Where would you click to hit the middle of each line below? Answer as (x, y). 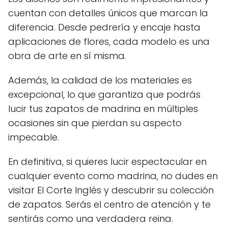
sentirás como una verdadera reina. (91, 219)
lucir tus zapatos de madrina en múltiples (103, 109)
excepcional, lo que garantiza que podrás (104, 95)
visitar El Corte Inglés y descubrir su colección (111, 190)
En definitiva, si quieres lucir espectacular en (107, 162)
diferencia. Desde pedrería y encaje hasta (104, 27)
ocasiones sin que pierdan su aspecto (95, 123)
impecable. (34, 137)
